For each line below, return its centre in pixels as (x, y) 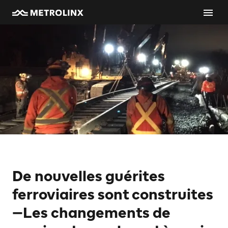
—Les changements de (91, 213)
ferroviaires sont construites (113, 194)
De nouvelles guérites (89, 176)
